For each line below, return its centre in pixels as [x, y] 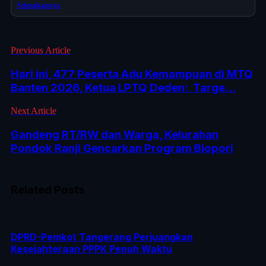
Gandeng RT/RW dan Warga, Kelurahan [115, 134]
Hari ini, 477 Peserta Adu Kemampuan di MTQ [132, 74]
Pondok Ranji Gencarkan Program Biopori [122, 148]
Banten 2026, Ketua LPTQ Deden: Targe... [123, 88]
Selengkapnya [39, 6]
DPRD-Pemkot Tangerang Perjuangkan [102, 237]
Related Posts [47, 189]
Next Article [34, 110]
